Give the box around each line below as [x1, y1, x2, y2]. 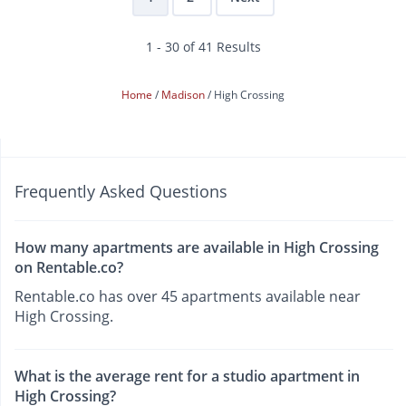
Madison [161, 86, 208, 102]
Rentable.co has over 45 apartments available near [14, 285, 361, 306]
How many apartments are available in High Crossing [14, 237, 379, 257]
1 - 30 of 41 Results [145, 37, 261, 55]
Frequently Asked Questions [14, 179, 227, 202]
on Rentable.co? [14, 256, 123, 277]
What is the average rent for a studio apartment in [14, 366, 360, 387]
